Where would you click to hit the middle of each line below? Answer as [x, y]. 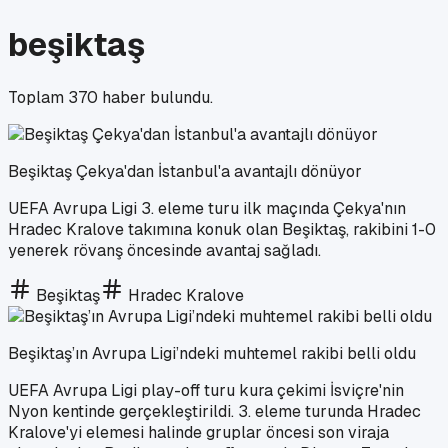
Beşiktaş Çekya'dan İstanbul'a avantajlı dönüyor [185, 171]
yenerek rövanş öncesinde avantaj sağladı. [164, 250]
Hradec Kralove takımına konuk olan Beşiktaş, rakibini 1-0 [222, 229]
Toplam [38, 97]
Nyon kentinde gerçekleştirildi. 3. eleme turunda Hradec [214, 411]
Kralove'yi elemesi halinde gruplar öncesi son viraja [198, 432]
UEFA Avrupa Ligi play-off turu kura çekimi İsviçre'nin [206, 390]
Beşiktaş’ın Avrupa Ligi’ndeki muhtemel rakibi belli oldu [212, 353]
